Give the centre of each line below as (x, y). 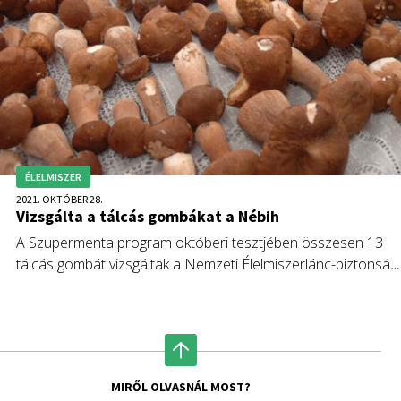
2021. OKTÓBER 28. (60, 199)
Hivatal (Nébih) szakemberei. (107, 285)
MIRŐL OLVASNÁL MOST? (181, 386)
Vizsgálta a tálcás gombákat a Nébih (148, 216)
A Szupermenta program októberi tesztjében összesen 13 (200, 242)
